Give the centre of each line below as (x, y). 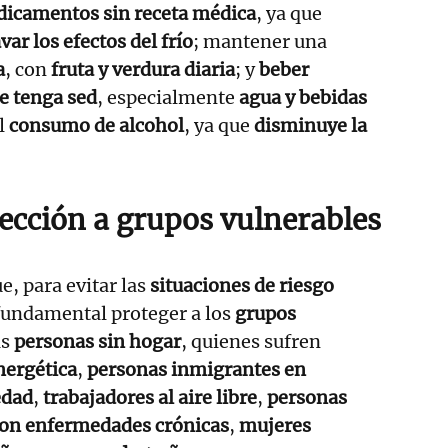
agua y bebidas (303, 97)
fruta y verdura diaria (143, 69)
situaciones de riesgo (242, 285)
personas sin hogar (97, 341)
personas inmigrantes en (196, 369)
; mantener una (260, 41)
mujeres (275, 425)
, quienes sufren (251, 341)
